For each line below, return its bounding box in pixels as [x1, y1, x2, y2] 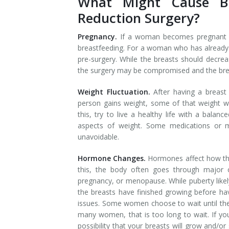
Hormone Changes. [78, 153, 148, 163]
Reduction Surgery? [78, 9, 200, 27]
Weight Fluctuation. [78, 87, 154, 97]
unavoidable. [78, 132, 119, 142]
